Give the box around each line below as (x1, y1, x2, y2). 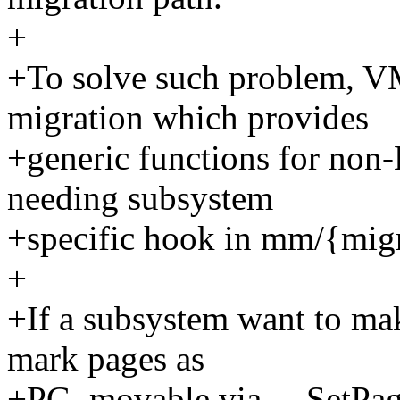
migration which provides (7, 98, 369, 137)
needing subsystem (7, 179, 273, 218)
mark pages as (7, 339, 204, 379)
